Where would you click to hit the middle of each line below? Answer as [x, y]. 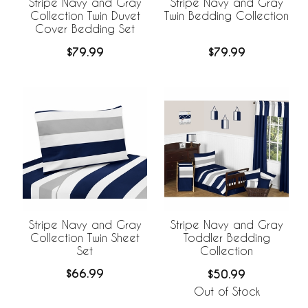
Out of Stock [227, 291]
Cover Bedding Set [85, 28]
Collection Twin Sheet [85, 237]
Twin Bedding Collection [227, 15]
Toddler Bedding [227, 238]
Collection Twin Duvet [85, 15]
